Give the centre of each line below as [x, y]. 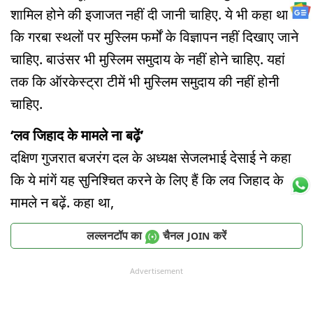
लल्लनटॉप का [114, 235]
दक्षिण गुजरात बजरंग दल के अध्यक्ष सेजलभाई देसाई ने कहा [151, 158]
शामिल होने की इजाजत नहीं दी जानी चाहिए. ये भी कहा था [150, 15]
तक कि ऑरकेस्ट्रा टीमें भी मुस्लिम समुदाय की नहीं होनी [145, 82]
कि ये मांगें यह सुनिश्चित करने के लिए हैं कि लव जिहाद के [147, 180]
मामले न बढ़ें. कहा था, [64, 203]
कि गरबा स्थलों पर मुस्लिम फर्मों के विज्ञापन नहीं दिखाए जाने [154, 37]
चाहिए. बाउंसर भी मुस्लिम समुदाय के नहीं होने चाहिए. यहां [148, 59]
